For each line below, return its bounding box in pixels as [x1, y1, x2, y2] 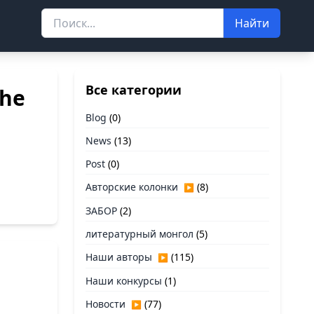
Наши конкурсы [86, 274, 162, 287]
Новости [86, 297, 125, 310]
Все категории [86, 81, 182, 98]
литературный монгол [86, 227, 193, 240]
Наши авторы [86, 250, 152, 264]
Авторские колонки [86, 180, 178, 193]
